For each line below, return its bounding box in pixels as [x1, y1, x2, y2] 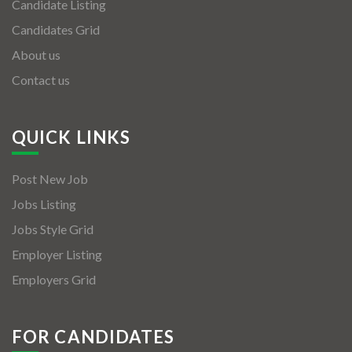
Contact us [12, 72, 70, 88]
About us [12, 47, 60, 63]
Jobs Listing [12, 196, 76, 212]
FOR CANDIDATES [12, 326, 175, 348]
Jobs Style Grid [12, 222, 93, 237]
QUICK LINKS [12, 126, 131, 148]
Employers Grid [12, 272, 96, 288]
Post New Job [12, 171, 88, 187]
